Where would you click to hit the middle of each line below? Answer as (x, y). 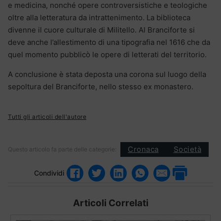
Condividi (49, 173)
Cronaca (143, 149)
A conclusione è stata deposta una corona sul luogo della (107, 74)
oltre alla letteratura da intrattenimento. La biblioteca (99, 17)
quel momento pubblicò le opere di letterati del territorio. (107, 54)
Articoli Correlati (110, 203)
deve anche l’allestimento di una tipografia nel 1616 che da (109, 42)
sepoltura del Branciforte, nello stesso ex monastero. (101, 86)
